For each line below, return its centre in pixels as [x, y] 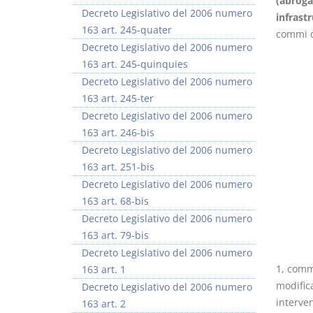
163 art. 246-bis [118, 132]
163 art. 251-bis [118, 167]
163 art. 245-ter [118, 98]
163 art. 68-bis [115, 201]
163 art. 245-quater [127, 30]
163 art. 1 [104, 269]
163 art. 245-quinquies [135, 64]
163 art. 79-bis [115, 235]
